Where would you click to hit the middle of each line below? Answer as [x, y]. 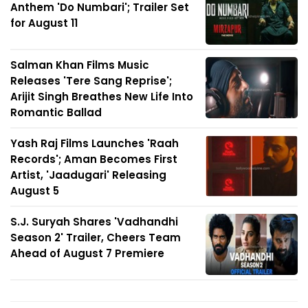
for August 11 [44, 23]
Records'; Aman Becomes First [94, 159]
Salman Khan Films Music [80, 65]
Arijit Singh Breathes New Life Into [102, 96]
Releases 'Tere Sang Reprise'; [91, 80]
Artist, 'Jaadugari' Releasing [88, 175]
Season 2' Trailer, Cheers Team [96, 237]
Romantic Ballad [56, 112]
